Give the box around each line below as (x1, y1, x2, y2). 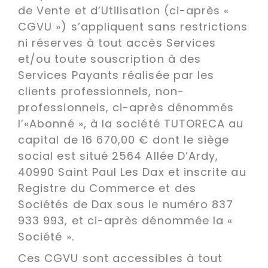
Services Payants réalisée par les (18, 68, 215, 83)
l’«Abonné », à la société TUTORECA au (18, 116, 244, 131)
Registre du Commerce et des (18, 181, 196, 196)
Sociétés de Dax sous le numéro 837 (18, 197, 234, 212)
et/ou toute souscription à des (18, 51, 202, 66)
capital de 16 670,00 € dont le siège (18, 132, 230, 147)
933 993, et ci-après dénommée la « (18, 213, 233, 228)
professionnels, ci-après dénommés (18, 100, 234, 115)
